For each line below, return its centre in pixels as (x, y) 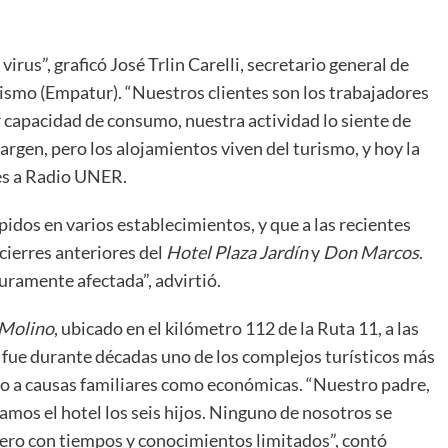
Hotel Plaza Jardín (237, 251)
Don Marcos (371, 251)
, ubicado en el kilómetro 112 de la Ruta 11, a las (236, 327)
